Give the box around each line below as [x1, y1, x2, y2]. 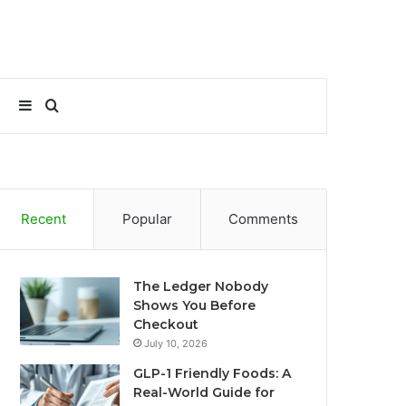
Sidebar [30, 96, 83, 114]
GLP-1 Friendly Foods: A [133, 365, 292, 382]
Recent [20, 210, 66, 227]
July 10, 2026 [144, 337, 208, 350]
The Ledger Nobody [133, 278, 269, 295]
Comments [228, 210, 299, 227]
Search [58, 96, 105, 114]
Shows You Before [133, 297, 256, 314]
